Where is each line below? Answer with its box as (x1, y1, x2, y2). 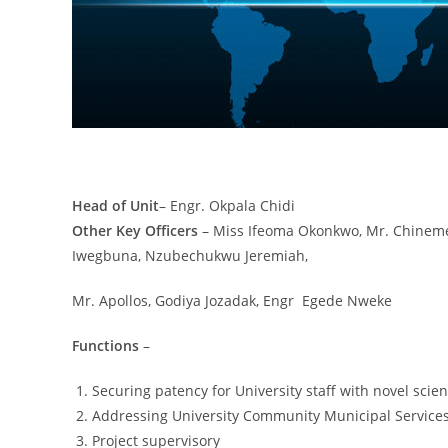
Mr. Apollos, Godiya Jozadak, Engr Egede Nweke (72, 291, 392, 310)
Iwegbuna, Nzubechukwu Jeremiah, (72, 246, 308, 265)
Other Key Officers (72, 221, 198, 240)
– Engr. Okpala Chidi (159, 196, 295, 215)
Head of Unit (72, 196, 159, 215)
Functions (72, 336, 139, 355)
